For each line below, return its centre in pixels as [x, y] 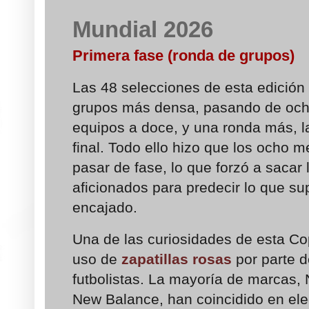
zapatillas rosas [175, 259]
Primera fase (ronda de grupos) [183, 55]
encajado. [105, 208]
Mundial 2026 [143, 29]
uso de [95, 259]
